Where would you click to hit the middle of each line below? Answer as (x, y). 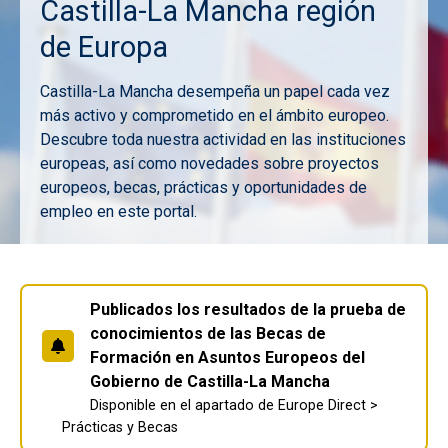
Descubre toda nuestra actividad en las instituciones (223, 140)
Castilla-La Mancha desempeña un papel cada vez (215, 92)
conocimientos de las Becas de (208, 334)
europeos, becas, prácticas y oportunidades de (203, 188)
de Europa (104, 47)
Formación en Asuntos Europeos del (227, 358)
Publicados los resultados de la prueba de (248, 310)
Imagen (65, 235)
